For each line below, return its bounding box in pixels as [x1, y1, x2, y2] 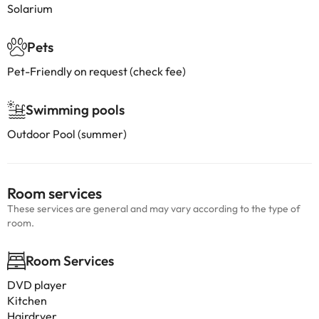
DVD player [7, 278, 67, 292]
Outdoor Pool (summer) [7, 127, 127, 141]
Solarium [7, 1, 53, 16]
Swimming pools [26, 101, 125, 118]
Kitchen [7, 293, 47, 308]
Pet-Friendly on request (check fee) [7, 64, 186, 78]
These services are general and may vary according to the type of [7, 202, 300, 215]
